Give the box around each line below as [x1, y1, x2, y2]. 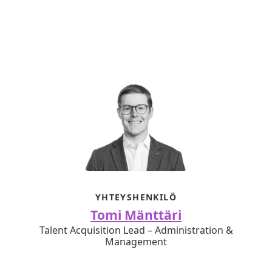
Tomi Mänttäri [90, 206, 182, 223]
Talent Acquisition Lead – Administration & [39, 223, 233, 237]
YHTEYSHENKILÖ [95, 191, 177, 203]
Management [105, 235, 167, 248]
